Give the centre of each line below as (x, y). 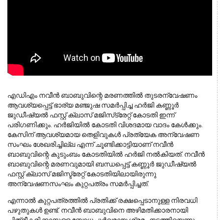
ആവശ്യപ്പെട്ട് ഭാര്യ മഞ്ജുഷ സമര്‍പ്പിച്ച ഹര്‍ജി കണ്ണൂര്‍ (93, 105)
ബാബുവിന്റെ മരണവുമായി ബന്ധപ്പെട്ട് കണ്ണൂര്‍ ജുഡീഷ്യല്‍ (102, 164)
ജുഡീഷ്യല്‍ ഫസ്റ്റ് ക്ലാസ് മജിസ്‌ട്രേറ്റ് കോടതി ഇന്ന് (61, 115)
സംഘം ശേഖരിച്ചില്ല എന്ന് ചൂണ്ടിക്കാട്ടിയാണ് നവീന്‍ (90, 144)
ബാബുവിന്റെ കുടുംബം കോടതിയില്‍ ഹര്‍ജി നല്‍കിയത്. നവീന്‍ (106, 154)
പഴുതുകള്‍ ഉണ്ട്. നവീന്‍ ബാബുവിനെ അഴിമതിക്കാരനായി (98, 210)
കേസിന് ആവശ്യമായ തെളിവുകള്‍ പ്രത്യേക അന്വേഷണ (103, 134)
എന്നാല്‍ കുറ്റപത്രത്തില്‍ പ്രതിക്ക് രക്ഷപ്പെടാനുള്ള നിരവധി (102, 201)
